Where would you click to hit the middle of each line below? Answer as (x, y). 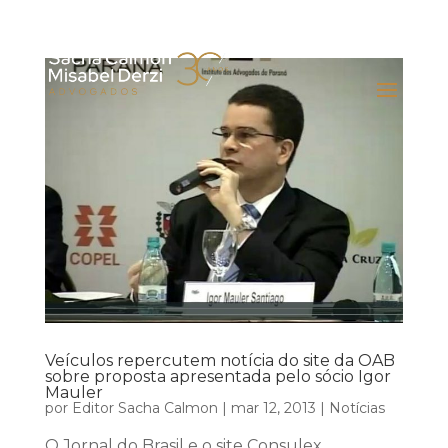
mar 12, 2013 (273, 408)
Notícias (356, 408)
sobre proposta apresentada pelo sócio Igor (217, 377)
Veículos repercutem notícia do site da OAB (219, 361)
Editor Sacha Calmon (144, 408)
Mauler (73, 393)
